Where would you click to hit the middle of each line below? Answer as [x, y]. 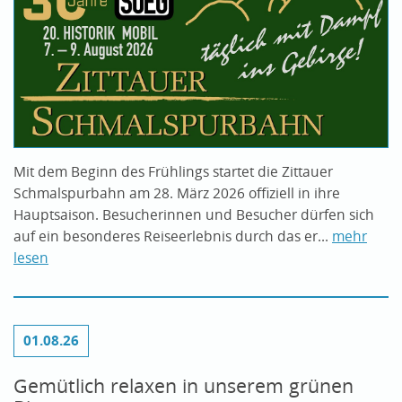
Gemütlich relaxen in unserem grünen [184, 385]
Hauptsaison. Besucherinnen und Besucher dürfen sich [194, 214]
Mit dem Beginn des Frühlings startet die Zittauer [173, 171]
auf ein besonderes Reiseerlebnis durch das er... [173, 236]
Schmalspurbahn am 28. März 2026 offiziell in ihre [177, 193]
